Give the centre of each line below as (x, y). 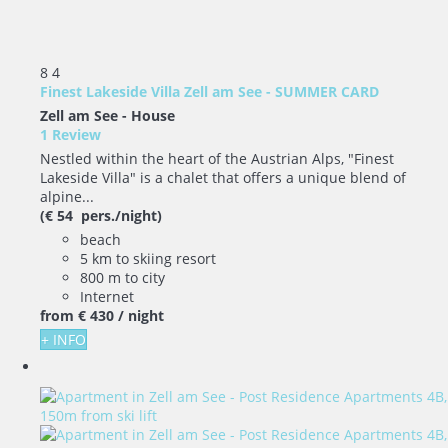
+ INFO (63, 339)
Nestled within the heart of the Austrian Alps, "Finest (217, 158)
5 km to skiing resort (148, 258)
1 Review (70, 134)
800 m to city (122, 277)
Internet (107, 296)
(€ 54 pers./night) (101, 215)
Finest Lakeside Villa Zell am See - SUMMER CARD (209, 91)
